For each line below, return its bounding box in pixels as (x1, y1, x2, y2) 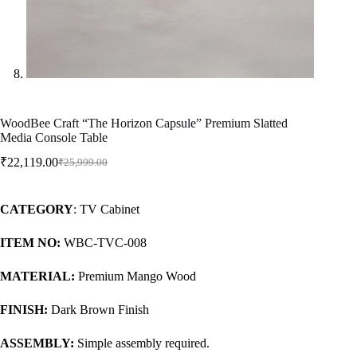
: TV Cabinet (73, 202, 139, 217)
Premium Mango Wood (75, 269, 196, 284)
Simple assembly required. (74, 336, 210, 351)
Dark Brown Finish (48, 303, 149, 317)
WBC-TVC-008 (61, 236, 147, 250)
